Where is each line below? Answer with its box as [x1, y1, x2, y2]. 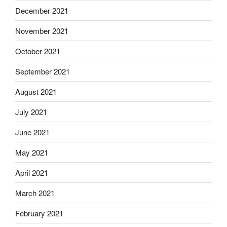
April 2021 [15, 167, 48, 178]
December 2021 [15, 5, 68, 16]
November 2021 [15, 25, 68, 36]
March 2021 [15, 187, 55, 198]
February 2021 [15, 207, 63, 218]
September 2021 [15, 65, 70, 77]
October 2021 [15, 45, 60, 56]
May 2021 [15, 146, 48, 158]
